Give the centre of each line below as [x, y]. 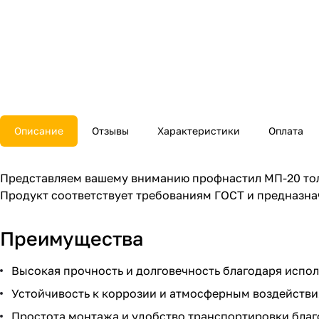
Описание [39, 131]
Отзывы [110, 131]
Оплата [286, 131]
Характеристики [199, 131]
